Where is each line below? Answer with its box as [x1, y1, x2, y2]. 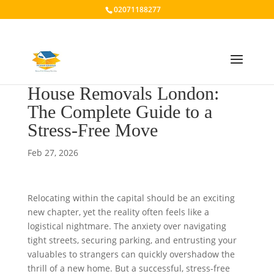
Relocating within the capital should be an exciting [27, 192, 235, 204]
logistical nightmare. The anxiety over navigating [27, 220, 226, 232]
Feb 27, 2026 [27, 147, 78, 158]
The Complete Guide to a [27, 102, 212, 122]
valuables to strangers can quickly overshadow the [27, 248, 235, 260]
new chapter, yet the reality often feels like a [27, 206, 209, 218]
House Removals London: [27, 83, 219, 103]
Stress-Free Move [27, 120, 158, 140]
